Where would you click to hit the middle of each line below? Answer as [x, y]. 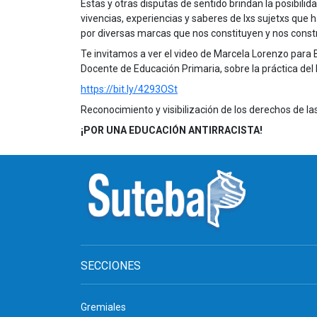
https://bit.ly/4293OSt [129, 89]
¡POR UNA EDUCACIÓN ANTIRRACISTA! [172, 130]
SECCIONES [111, 266]
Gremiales [103, 307]
